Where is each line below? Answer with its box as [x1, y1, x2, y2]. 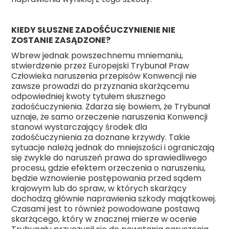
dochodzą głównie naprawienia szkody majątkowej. [11, 193, 217, 205]
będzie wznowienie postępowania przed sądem [11, 172, 202, 185]
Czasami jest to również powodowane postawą [11, 203, 200, 215]
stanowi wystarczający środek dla [11, 121, 148, 133]
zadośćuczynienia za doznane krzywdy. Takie [11, 131, 191, 144]
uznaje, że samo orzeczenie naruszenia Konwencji [11, 111, 208, 123]
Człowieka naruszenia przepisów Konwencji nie [11, 70, 197, 82]
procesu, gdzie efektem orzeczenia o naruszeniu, [11, 162, 206, 174]
